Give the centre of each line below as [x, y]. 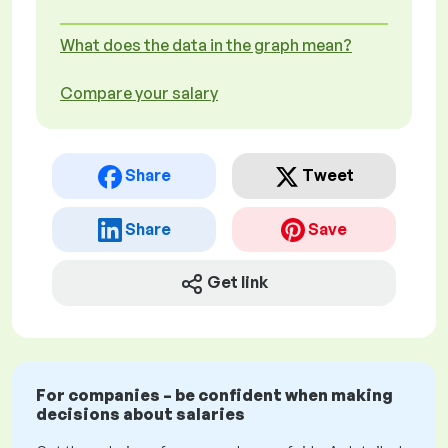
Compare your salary [139, 93]
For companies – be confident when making [214, 395]
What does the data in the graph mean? [206, 45]
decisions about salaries [140, 414]
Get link [237, 282]
